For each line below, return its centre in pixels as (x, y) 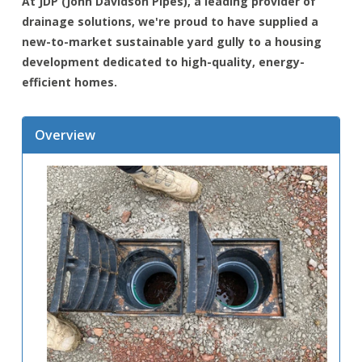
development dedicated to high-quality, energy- (164, 62)
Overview (65, 135)
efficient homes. (70, 82)
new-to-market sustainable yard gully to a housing (172, 42)
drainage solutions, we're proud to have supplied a (170, 21)
